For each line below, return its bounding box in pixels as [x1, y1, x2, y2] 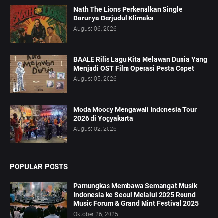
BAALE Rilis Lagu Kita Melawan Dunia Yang [73, 55, 207, 64]
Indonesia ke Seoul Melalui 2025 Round [73, 191, 196, 199]
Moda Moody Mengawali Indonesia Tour [73, 106, 197, 114]
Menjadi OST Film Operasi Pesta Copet [73, 64, 194, 73]
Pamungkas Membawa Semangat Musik [73, 182, 197, 190]
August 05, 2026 [73, 75, 117, 83]
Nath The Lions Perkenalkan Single [73, 5, 182, 14]
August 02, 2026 [73, 126, 117, 133]
